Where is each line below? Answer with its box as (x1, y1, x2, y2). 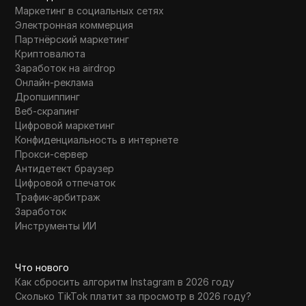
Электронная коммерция (15, 18, 134, 31)
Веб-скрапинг (15, 105, 80, 117)
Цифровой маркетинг (15, 119, 115, 131)
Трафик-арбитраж (15, 191, 101, 203)
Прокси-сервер (15, 148, 89, 160)
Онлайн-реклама (15, 76, 94, 88)
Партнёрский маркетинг (15, 33, 130, 45)
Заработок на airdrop (15, 61, 116, 74)
